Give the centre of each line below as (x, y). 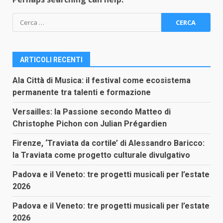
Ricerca (26, 18)
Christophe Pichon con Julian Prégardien (90, 124)
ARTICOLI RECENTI (51, 60)
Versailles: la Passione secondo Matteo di (92, 112)
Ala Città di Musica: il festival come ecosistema (102, 80)
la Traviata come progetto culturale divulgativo (101, 155)
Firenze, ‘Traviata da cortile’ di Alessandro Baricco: (109, 143)
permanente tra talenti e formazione (82, 92)
